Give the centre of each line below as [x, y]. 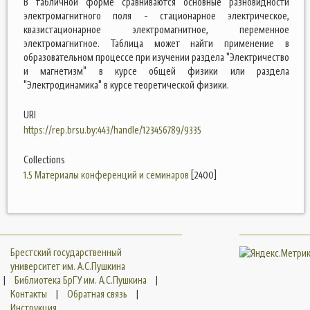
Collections [44, 159]
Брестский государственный [66, 252]
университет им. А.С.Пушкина [68, 266]
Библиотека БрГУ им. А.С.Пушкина [81, 280]
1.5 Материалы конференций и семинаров [106, 175]
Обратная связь [97, 294]
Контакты [29, 294]
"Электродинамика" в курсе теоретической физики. [126, 85]
